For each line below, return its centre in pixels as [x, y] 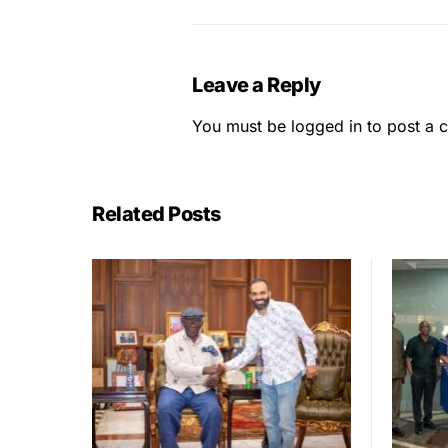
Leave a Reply [256, 85]
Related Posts [156, 214]
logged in [326, 126]
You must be [241, 126]
